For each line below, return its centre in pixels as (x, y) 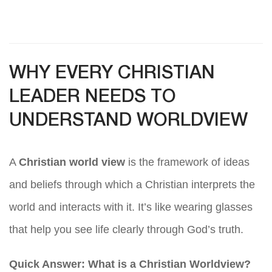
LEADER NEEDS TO (93, 98)
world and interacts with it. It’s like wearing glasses (131, 207)
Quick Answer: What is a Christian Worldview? (130, 264)
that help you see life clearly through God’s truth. (126, 230)
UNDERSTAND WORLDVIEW (128, 121)
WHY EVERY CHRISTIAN (112, 74)
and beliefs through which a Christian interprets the (132, 185)
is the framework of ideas (187, 162)
